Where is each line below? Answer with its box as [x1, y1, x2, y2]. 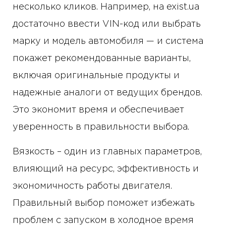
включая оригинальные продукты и [13, 72, 180, 80]
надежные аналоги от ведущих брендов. [13, 89, 202, 97]
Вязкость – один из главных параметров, [13, 148, 202, 156]
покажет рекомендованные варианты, [13, 54, 191, 63]
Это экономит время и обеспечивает [13, 106, 184, 115]
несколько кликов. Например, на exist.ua [13, 3, 199, 12]
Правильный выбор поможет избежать [13, 199, 195, 208]
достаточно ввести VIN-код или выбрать [13, 20, 201, 29]
